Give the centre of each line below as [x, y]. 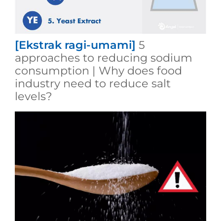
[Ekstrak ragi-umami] [75, 45]
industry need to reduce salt [92, 84]
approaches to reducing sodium [103, 58]
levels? [33, 96]
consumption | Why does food [98, 71]
